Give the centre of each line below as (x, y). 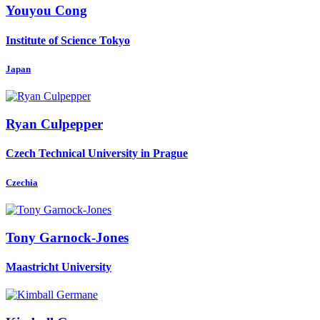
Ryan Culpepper (54, 124)
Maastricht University (59, 266)
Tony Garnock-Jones (67, 237)
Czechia (22, 182)
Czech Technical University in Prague (97, 154)
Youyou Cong (46, 11)
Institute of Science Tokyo (68, 40)
